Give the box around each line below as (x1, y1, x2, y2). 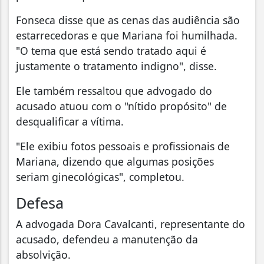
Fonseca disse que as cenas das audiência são (16, 12, 240, 27)
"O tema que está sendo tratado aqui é (16, 43, 206, 58)
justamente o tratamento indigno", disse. (16, 58, 217, 73)
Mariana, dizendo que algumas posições (16, 154, 214, 169)
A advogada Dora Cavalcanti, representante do (16, 216, 245, 231)
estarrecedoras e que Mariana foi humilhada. (16, 28, 237, 42)
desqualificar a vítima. (16, 114, 124, 128)
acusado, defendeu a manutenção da (16, 232, 198, 246)
